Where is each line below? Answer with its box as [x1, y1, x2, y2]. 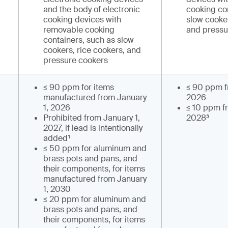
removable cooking [43, 24, 115, 35]
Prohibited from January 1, [43, 112, 140, 123]
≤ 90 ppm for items [43, 82, 114, 93]
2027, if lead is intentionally [43, 123, 142, 133]
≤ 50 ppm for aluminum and [43, 143, 147, 154]
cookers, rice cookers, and [43, 45, 141, 55]
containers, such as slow [43, 35, 134, 45]
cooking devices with [43, 14, 121, 25]
